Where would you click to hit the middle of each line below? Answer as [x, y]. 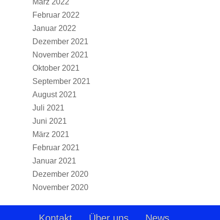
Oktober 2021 [56, 68]
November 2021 [60, 55]
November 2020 [60, 187]
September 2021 [61, 81]
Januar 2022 [54, 28]
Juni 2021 [50, 121]
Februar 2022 [56, 15]
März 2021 [51, 134]
